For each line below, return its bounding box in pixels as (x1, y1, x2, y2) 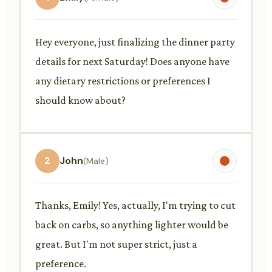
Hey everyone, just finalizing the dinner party (35, 35, 235, 48)
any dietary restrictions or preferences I (35, 74, 211, 87)
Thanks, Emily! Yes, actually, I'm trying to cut (35, 199, 236, 211)
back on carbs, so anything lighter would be (35, 218, 228, 231)
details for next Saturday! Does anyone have (35, 55, 229, 67)
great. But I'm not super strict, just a (35, 237, 197, 250)
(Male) (83, 155, 109, 166)
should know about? (35, 93, 126, 106)
